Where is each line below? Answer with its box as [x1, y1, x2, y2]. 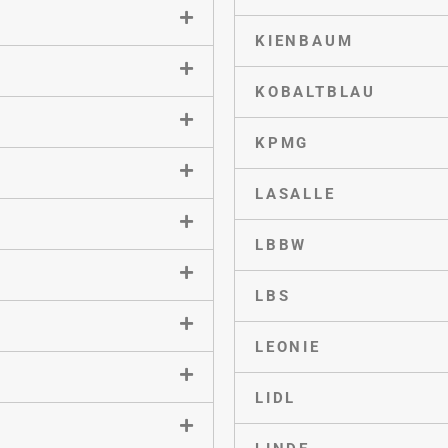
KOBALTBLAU [255, 82, 376, 101]
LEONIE [255, 337, 321, 356]
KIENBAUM [255, 31, 354, 50]
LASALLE [255, 184, 336, 203]
